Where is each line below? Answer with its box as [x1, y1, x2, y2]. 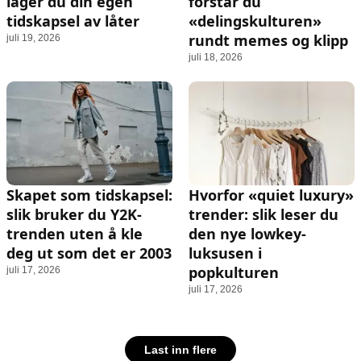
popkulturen [189, 263, 279, 282]
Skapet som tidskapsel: [6, 185, 172, 205]
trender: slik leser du [189, 205, 338, 224]
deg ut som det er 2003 [6, 243, 172, 263]
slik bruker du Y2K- [6, 205, 142, 224]
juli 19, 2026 [6, 32, 60, 44]
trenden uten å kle [6, 224, 143, 243]
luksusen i [189, 243, 262, 263]
